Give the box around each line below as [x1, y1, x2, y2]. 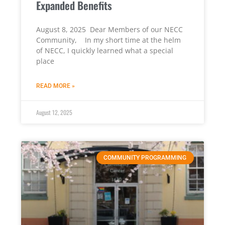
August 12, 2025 [36, 108, 73, 117]
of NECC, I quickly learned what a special [36, 46, 174, 56]
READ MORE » [36, 82, 75, 90]
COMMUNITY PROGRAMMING [103, 154, 187, 162]
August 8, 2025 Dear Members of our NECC [36, 25, 183, 35]
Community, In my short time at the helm [36, 35, 181, 45]
